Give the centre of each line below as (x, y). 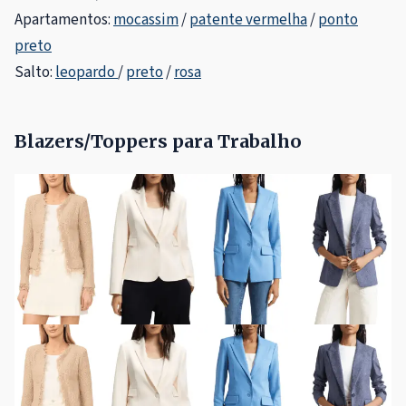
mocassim (146, 19)
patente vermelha (248, 19)
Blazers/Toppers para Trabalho (158, 140)
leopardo (87, 72)
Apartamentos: (64, 19)
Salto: (35, 72)
